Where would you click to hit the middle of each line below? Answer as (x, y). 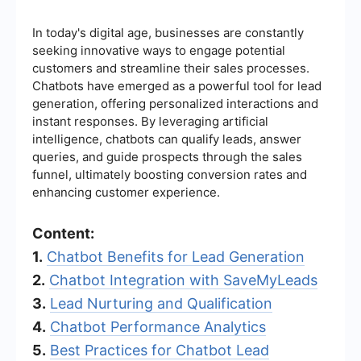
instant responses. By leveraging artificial (150, 121)
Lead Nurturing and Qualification (161, 303)
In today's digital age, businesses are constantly (168, 32)
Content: (63, 233)
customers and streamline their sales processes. (171, 68)
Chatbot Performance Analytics (158, 326)
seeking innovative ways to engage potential (159, 50)
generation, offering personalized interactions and (175, 103)
